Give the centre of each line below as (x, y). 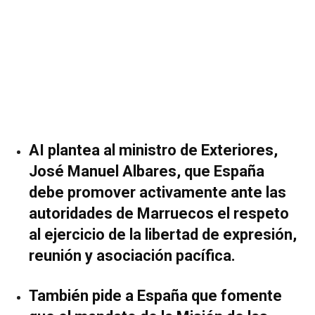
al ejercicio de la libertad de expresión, (163, 234)
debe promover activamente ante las (157, 192)
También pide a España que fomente (155, 295)
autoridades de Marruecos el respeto (159, 213)
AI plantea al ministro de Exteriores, (153, 150)
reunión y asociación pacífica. (132, 255)
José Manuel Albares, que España (147, 171)
